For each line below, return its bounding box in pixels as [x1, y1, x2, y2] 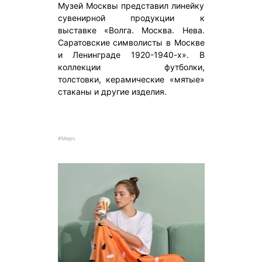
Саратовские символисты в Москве [57, 37, 205, 48]
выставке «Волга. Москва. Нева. [57, 25, 205, 36]
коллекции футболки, [57, 62, 205, 73]
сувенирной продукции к [57, 13, 205, 23]
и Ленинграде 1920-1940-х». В [57, 50, 205, 60]
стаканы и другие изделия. [57, 87, 167, 97]
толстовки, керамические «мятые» [57, 74, 205, 85]
